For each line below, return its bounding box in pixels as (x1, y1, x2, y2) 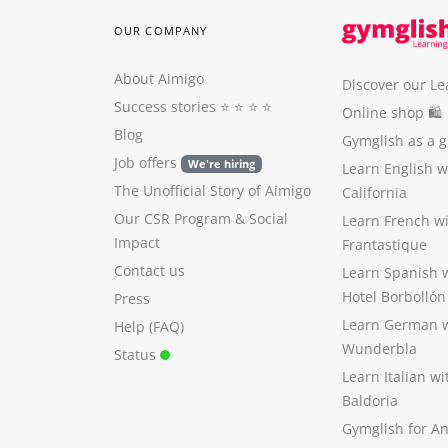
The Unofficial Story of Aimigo (114, 181, 311, 200)
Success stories (114, 97, 216, 116)
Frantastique (342, 235, 427, 254)
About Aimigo (114, 69, 204, 88)
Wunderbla (342, 339, 417, 358)
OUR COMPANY (114, 23, 208, 38)
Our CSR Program (114, 209, 231, 228)
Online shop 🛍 (342, 103, 442, 122)
